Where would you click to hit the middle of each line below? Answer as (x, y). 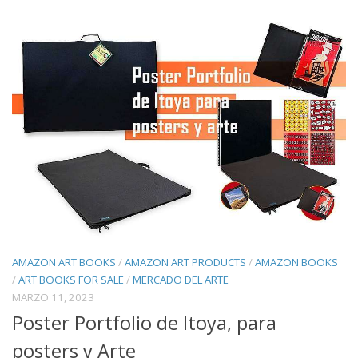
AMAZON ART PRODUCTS (185, 263)
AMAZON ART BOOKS (64, 263)
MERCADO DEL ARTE (181, 280)
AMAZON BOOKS (296, 263)
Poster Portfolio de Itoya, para (144, 323)
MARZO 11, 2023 (53, 298)
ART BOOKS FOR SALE (71, 280)
